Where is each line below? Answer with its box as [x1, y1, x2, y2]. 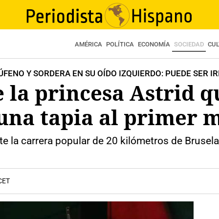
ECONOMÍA [138, 41, 170, 48]
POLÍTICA [106, 41, 134, 48]
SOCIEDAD [174, 41, 204, 48]
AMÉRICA [75, 41, 102, 48]
